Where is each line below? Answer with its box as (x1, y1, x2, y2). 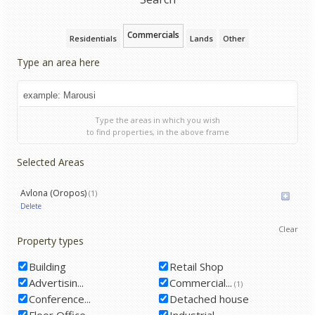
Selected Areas (17, 155, 85, 169)
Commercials (127, 28, 179, 41)
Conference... (29, 291, 91, 306)
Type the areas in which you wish (95, 114, 220, 125)
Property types (17, 233, 84, 247)
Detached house (169, 291, 249, 306)
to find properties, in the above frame (86, 126, 229, 137)
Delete (20, 200, 42, 211)
